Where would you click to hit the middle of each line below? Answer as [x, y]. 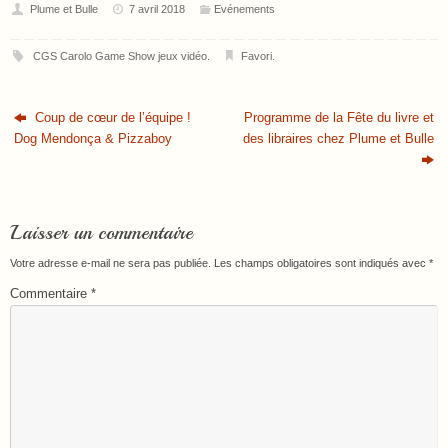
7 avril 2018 [157, 8]
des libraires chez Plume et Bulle [338, 138]
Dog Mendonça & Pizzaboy [93, 138]
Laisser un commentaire [101, 232]
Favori [257, 55]
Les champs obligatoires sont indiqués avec [321, 262]
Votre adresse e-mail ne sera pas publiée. [110, 262]
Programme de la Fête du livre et [338, 117]
